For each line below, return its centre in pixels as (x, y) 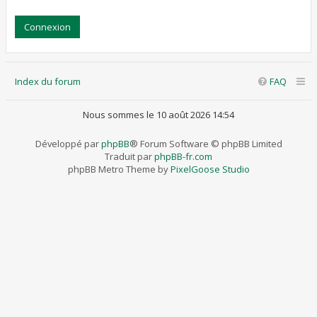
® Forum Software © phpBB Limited (206, 144)
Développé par (68, 144)
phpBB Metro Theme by (119, 169)
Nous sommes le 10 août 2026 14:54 (158, 115)
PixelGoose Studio (210, 169)
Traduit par (129, 156)
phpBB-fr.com (183, 156)
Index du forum (48, 81)
